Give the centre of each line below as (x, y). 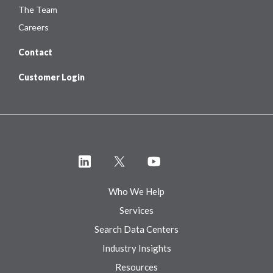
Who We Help (136, 191)
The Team (38, 9)
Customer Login (51, 77)
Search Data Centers (136, 229)
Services (136, 210)
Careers (34, 27)
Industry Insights (136, 248)
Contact (35, 52)
